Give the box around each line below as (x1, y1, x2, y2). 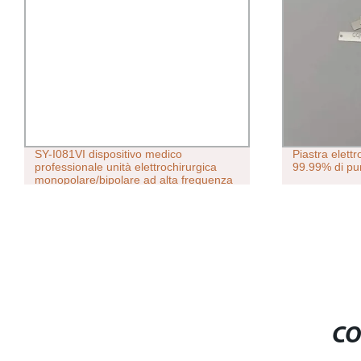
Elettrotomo (34, 186, 93, 200)
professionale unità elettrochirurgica (34, 160, 217, 174)
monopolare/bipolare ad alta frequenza (34, 173, 233, 187)
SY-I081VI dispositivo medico (34, 147, 182, 161)
